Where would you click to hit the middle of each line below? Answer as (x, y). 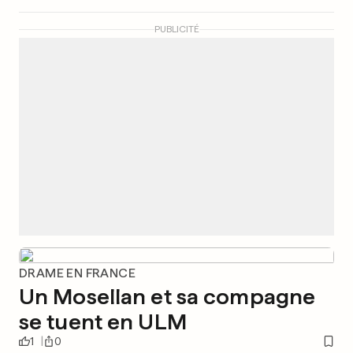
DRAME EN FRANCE (77, 273)
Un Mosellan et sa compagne (167, 296)
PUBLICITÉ (176, 29)
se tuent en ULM (103, 321)
